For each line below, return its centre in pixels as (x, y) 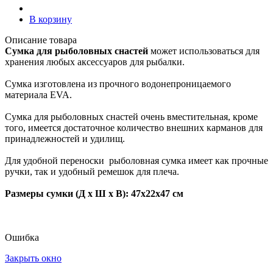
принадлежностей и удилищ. (65, 138)
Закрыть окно (33, 258)
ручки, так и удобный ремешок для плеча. (92, 171)
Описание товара (41, 40)
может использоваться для (204, 51)
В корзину (51, 19)
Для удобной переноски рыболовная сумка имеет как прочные (136, 160)
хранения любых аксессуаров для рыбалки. (95, 62)
